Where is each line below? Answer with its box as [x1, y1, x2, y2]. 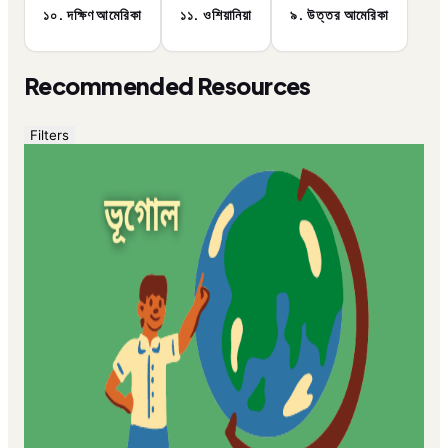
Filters [30, 127, 69, 143]
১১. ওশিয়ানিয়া [179, 5, 253, 23]
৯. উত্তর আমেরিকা [290, 5, 389, 23]
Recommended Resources [24, 71, 311, 100]
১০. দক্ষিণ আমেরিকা [43, 5, 142, 23]
